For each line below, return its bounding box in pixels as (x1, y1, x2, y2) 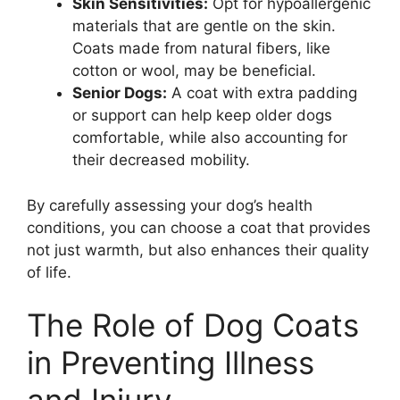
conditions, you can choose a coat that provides (27, 218, 371, 237)
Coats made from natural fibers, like (72, 39, 330, 58)
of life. (27, 262, 71, 281)
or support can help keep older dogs (72, 106, 332, 125)
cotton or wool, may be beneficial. (72, 62, 316, 80)
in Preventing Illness (27, 344, 314, 382)
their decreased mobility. (72, 151, 250, 170)
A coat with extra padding (167, 84, 357, 103)
